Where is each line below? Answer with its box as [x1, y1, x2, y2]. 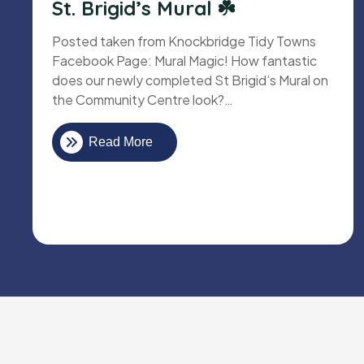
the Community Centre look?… [52, 91, 233, 109]
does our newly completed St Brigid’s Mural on [52, 71, 328, 89]
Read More [89, 135, 153, 149]
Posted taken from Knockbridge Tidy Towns [52, 32, 316, 50]
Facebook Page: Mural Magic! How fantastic [52, 52, 317, 70]
